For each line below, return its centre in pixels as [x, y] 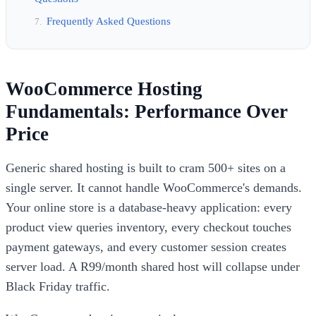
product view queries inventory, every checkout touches [148, 227]
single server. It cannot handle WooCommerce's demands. [154, 187]
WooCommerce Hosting [104, 89]
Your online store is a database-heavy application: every [149, 207]
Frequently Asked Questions [109, 21]
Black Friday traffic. [58, 286]
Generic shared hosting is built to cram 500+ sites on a [146, 168]
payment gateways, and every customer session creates [146, 247]
